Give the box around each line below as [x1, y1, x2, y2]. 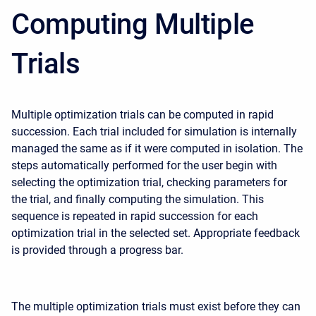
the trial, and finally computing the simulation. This [11, 193, 264, 206]
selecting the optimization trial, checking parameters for [11, 176, 287, 189]
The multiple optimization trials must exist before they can [11, 300, 300, 313]
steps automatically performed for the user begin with [11, 159, 277, 172]
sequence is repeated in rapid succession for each [11, 209, 258, 223]
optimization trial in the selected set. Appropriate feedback [11, 226, 300, 240]
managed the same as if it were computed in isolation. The [11, 142, 303, 155]
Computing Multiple [11, 8, 254, 41]
